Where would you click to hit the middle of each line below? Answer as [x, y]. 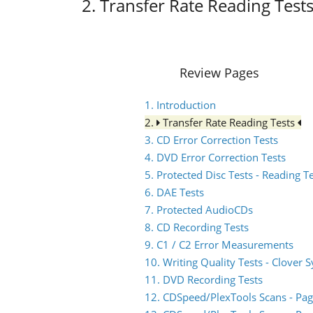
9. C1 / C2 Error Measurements [219, 245]
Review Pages [219, 73]
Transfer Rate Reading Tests [229, 122]
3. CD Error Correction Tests [211, 140]
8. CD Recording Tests [197, 227]
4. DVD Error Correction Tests [215, 157]
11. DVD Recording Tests [204, 279]
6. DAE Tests [174, 192]
